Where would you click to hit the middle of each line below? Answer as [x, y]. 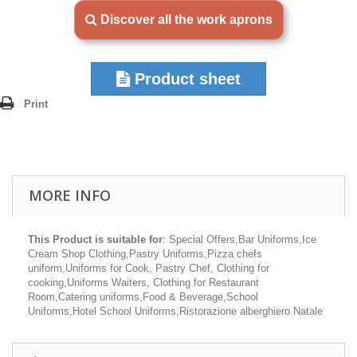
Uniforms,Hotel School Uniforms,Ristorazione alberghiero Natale [175, 312]
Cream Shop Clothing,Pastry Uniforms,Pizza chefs [145, 254]
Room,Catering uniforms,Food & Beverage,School [143, 297]
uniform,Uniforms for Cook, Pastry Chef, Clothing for [149, 269]
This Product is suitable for [95, 240]
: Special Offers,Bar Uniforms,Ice [239, 240]
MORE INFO [70, 196]
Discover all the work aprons [186, 20]
